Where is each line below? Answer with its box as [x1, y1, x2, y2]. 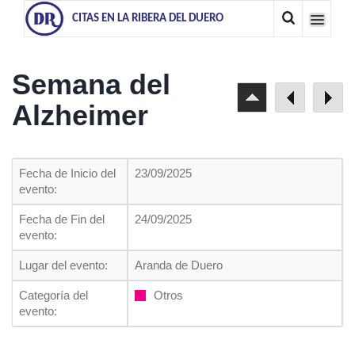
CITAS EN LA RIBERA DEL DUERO [72, 13, 223, 25]
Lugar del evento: [19, 258, 108, 272]
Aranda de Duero [135, 258, 223, 272]
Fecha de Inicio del [19, 166, 116, 180]
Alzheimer [12, 99, 148, 132]
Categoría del [19, 288, 88, 302]
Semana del [12, 68, 170, 101]
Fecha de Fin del [19, 212, 105, 226]
